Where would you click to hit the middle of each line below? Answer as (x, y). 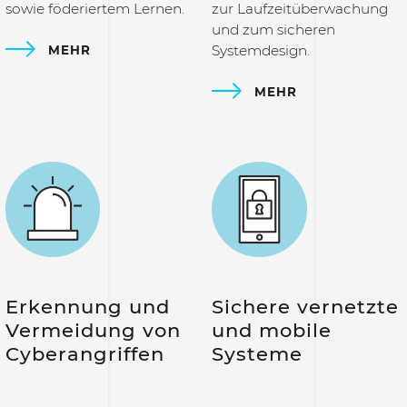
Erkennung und (88, 306)
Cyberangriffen (85, 353)
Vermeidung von (94, 330)
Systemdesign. (261, 51)
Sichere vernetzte (306, 306)
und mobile (272, 330)
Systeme (261, 353)
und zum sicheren (274, 30)
